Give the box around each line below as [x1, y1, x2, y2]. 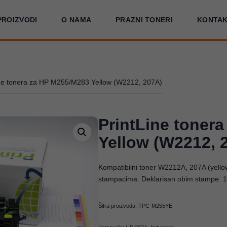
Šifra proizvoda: [98, 203, 138, 209]
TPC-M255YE [138, 203, 172, 209]
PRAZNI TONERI [116, 15, 173, 24]
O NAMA [61, 15, 92, 24]
